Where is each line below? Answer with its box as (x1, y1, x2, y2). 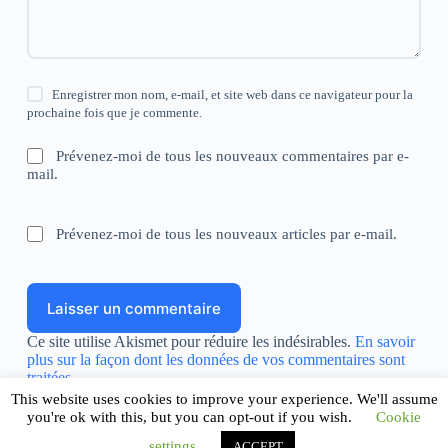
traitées (26, 369, 71, 387)
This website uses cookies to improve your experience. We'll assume (10, 390, 438, 407)
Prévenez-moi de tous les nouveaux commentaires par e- (56, 148, 410, 165)
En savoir (354, 333, 415, 351)
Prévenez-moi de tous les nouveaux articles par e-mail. (56, 226, 398, 243)
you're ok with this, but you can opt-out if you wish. (27, 409, 356, 425)
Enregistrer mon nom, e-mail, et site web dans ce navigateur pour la (52, 87, 414, 103)
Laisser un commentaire (46, 298, 221, 318)
